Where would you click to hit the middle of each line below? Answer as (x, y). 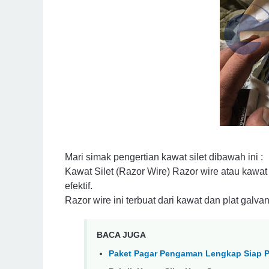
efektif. (80, 186)
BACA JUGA (121, 235)
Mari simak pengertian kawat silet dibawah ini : (164, 157)
